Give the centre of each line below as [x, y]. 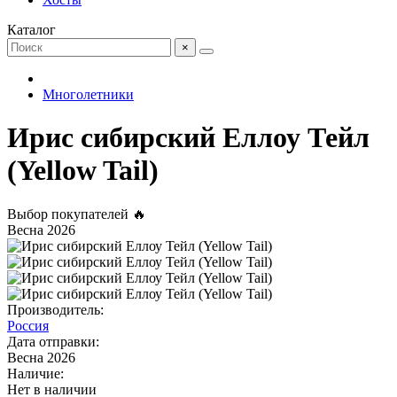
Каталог [31, 30]
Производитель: [55, 309]
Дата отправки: [53, 341]
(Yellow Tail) [83, 171]
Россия [28, 325]
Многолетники [88, 94]
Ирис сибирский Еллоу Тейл [188, 138]
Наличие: [35, 373]
